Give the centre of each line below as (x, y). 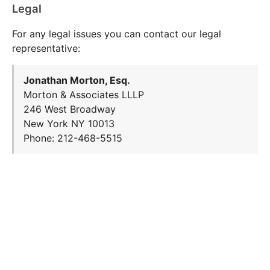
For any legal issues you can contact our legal (117, 33)
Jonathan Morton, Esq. (77, 80)
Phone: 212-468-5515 (73, 138)
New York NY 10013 (69, 124)
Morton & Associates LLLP (84, 95)
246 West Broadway (70, 109)
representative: (46, 48)
